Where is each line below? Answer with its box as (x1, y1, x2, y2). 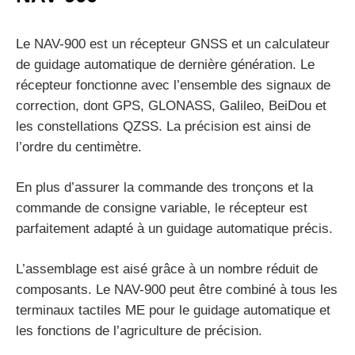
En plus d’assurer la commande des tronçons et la (16, 180, 313, 196)
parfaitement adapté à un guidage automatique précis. (16, 221, 333, 237)
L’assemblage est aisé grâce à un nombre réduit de (16, 261, 318, 277)
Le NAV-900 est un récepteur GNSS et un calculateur (16, 36, 330, 52)
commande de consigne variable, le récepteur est (16, 200, 307, 216)
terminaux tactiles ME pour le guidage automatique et (16, 303, 330, 319)
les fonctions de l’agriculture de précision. (16, 323, 262, 339)
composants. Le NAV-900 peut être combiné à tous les (16, 282, 338, 298)
